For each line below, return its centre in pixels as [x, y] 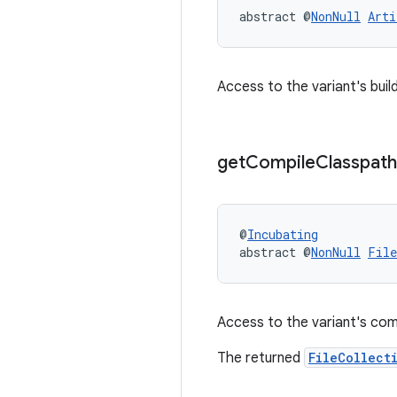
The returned [261, 358]
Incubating [283, 234]
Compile [280, 163]
